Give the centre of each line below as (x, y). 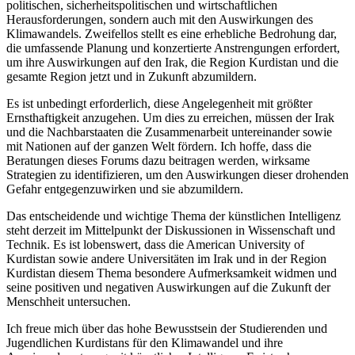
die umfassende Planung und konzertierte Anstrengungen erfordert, (173, 48)
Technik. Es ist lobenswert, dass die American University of (155, 244)
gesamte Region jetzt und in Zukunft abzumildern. (132, 76)
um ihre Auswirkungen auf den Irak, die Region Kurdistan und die (172, 62)
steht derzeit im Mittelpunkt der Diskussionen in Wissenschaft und (171, 230)
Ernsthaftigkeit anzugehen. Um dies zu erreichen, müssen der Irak (170, 117)
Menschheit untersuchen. (69, 301)
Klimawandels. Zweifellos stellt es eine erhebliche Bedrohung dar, (172, 33)
